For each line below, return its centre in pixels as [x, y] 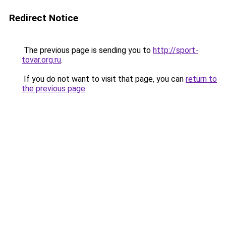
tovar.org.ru [41, 60]
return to [201, 79]
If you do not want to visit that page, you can [104, 79]
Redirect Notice [44, 18]
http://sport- [176, 50]
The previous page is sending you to [87, 50]
